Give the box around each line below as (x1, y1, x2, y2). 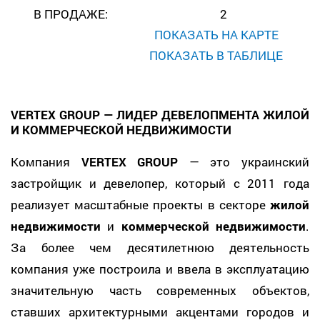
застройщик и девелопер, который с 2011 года (11, 175, 309, 192)
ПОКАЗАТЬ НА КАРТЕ (154, 26, 279, 44)
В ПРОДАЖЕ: (33, 6, 108, 23)
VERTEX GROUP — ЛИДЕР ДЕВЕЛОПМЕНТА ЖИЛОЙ (11, 106, 309, 124)
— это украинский (178, 154, 310, 171)
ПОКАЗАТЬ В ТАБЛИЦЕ (149, 47, 284, 64)
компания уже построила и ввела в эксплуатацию (11, 261, 309, 278)
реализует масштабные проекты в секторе (11, 196, 270, 214)
